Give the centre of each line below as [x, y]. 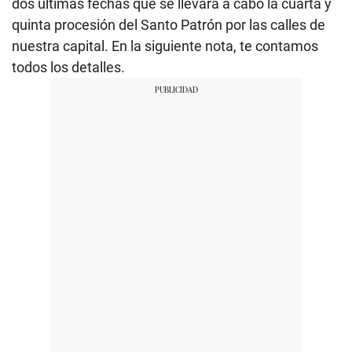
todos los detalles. [68, 67]
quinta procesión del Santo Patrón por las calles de [169, 24]
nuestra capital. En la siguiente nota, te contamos [165, 46]
